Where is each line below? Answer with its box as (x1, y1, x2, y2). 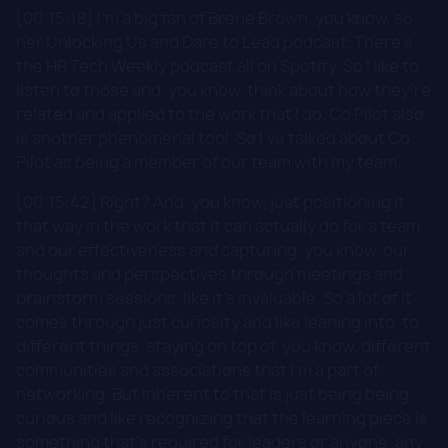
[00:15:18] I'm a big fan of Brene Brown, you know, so (16, 6, 413, 29)
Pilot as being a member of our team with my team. (16, 150, 401, 173)
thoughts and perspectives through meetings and (16, 262, 403, 285)
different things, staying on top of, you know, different (16, 334, 431, 357)
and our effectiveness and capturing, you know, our (16, 238, 410, 261)
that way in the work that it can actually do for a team (16, 214, 420, 237)
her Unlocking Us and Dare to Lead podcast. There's (16, 30, 413, 53)
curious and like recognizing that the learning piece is (16, 406, 428, 429)
